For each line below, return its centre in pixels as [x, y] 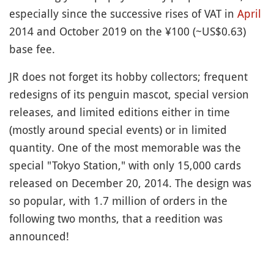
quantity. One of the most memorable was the [125, 147]
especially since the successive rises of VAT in [123, 13]
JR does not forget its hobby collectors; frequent [128, 76]
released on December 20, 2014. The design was [130, 183]
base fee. [32, 49]
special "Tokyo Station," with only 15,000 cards [125, 165]
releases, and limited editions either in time [120, 112]
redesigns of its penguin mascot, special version [129, 94]
